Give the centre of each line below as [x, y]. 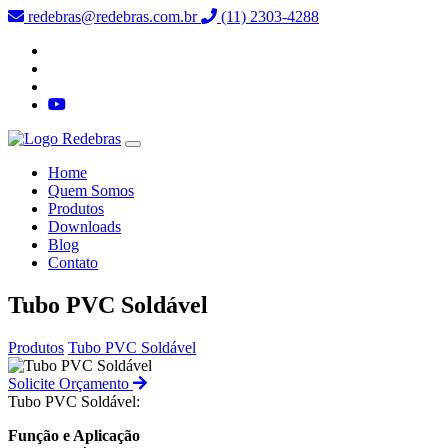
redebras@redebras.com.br [112, 16]
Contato [73, 262]
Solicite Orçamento [70, 383]
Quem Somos [91, 190]
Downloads [84, 226]
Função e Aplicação [74, 435]
